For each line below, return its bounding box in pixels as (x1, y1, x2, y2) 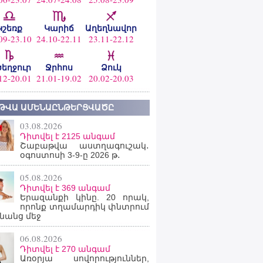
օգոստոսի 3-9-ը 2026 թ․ (20, 150, 120, 160)
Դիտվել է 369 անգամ (20, 183, 110, 193)
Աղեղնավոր (85, 23, 137, 33)
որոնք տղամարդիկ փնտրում (20, 202, 149, 211)
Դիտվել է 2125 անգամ (20, 131, 115, 141)
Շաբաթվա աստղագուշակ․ (20, 141, 149, 150)
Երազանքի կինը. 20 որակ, (20, 193, 149, 202)
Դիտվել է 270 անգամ (20, 244, 110, 254)
